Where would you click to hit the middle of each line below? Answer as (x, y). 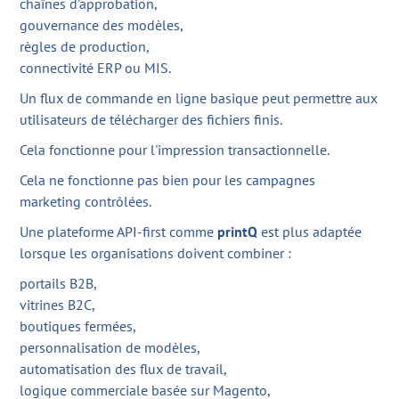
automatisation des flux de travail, (124, 368)
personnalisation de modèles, (110, 347)
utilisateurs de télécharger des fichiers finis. (151, 119)
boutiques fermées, (78, 326)
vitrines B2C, (58, 304)
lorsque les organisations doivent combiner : (156, 252)
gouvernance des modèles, (102, 24)
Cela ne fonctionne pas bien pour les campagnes (168, 179)
